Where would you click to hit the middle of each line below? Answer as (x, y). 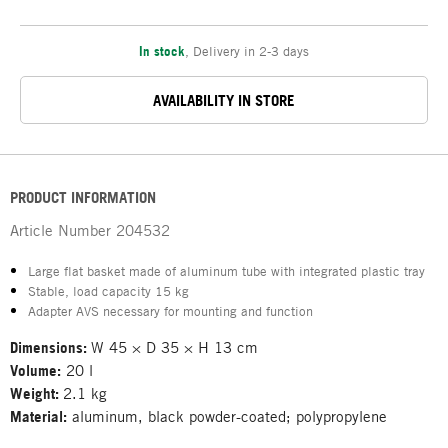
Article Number (60, 230)
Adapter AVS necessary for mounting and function (170, 311)
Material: (38, 416)
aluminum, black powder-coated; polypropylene (227, 416)
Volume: (35, 370)
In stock (162, 51)
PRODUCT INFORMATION (83, 197)
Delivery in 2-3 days (251, 51)
